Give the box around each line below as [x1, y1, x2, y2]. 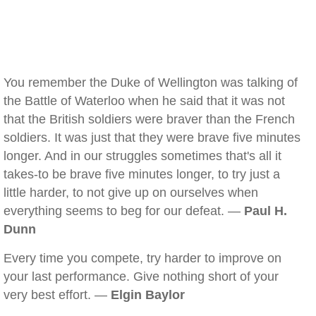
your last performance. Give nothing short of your [4, 269, 279, 284]
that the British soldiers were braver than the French [4, 112, 295, 126]
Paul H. [244, 204, 287, 218]
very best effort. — [4, 288, 111, 302]
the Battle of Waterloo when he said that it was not [4, 94, 285, 108]
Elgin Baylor [111, 288, 185, 302]
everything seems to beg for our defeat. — [4, 204, 244, 218]
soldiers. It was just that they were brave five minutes [4, 130, 300, 145]
